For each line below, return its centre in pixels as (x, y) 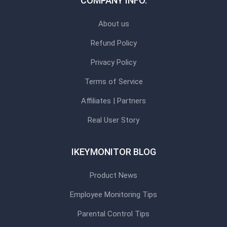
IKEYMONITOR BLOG (113, 152)
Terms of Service (113, 82)
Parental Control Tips (113, 214)
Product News (113, 175)
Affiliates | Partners (113, 101)
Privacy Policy (113, 62)
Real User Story (113, 120)
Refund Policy (113, 43)
